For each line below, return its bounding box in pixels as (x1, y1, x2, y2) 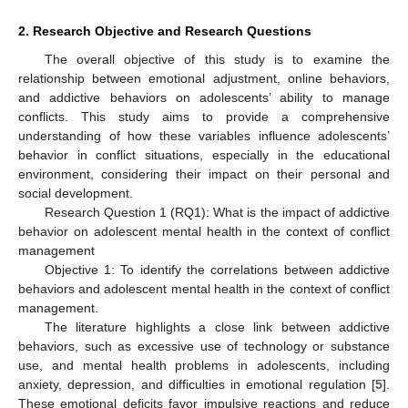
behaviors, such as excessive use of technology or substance (18, 339, 390, 354)
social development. (18, 186, 133, 201)
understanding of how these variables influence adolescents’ (18, 128, 390, 144)
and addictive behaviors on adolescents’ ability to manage (18, 90, 390, 106)
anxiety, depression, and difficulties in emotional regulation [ (18, 377, 375, 393)
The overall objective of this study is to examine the (44, 52, 390, 67)
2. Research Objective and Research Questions (18, 24, 311, 39)
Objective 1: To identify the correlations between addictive (44, 262, 390, 278)
